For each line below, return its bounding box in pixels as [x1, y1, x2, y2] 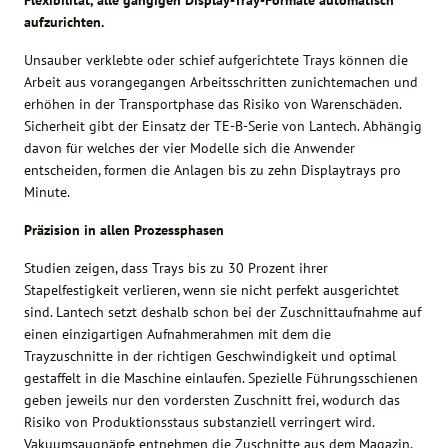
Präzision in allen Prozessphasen [24, 220, 225, 239]
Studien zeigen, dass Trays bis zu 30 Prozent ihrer [24, 258, 329, 277]
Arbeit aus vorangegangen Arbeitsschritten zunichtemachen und [24, 72, 419, 91]
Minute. [24, 182, 71, 201]
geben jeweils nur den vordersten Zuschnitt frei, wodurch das [24, 390, 401, 409]
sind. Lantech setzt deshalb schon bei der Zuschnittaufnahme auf [24, 302, 422, 321]
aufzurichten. [24, 12, 105, 31]
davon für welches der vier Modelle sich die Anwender [24, 138, 356, 157]
